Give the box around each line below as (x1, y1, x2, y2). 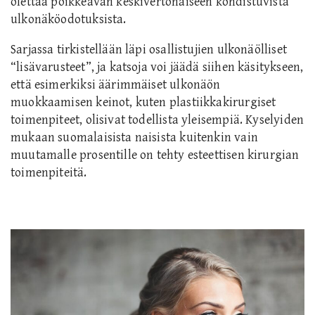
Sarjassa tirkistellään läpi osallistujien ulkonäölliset (11, 41, 287, 57)
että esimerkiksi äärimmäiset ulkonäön (11, 77, 221, 92)
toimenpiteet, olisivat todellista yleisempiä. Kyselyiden (11, 112, 304, 127)
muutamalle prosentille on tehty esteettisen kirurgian (11, 147, 300, 162)
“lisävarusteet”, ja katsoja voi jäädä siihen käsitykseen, (11, 59, 304, 75)
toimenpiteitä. (11, 165, 87, 180)
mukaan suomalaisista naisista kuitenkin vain (11, 129, 258, 145)
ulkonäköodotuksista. (11, 11, 127, 27)
